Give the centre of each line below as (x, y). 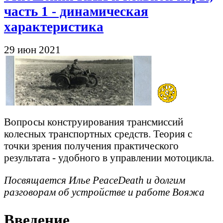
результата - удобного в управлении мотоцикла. (109, 157)
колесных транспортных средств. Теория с (98, 133)
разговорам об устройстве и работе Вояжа (104, 192)
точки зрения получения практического (91, 145)
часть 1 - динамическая (76, 11)
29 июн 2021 (32, 50)
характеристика (54, 27)
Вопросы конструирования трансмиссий (94, 121)
